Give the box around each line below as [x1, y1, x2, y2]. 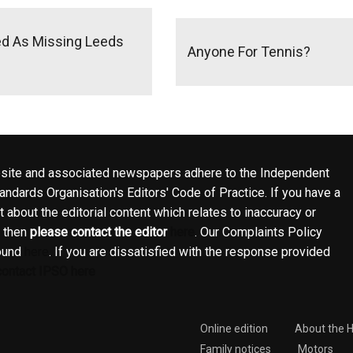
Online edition [200, 322, 268, 336]
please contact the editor [30, 225, 170, 240]
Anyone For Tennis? [188, 43, 310, 60]
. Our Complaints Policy [195, 225, 322, 240]
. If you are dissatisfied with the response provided [49, 244, 330, 260]
